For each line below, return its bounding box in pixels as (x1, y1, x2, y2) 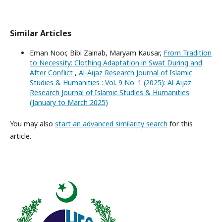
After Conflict (30, 67, 75, 77)
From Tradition (164, 48, 212, 57)
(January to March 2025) (30, 97, 108, 107)
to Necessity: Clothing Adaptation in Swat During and (30, 57, 202, 67)
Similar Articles (10, 27, 71, 39)
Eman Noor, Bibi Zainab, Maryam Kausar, (30, 48, 164, 57)
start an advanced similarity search (55, 118, 167, 128)
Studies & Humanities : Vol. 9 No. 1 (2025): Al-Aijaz (30, 77, 191, 87)
